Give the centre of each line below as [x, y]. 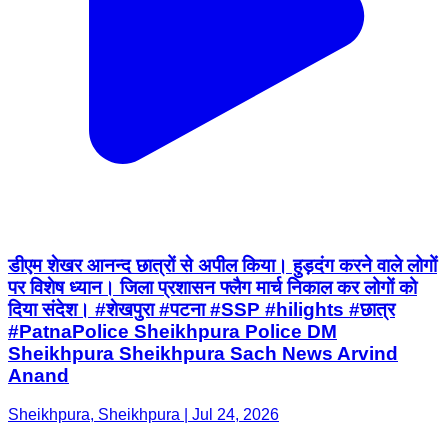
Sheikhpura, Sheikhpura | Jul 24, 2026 [143, 414]
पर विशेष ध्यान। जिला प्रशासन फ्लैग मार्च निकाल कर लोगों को [212, 287]
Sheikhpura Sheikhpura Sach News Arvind [203, 353]
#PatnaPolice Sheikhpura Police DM [172, 331]
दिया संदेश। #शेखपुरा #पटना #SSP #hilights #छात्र [201, 309]
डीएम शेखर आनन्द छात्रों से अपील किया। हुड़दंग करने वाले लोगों [222, 265]
